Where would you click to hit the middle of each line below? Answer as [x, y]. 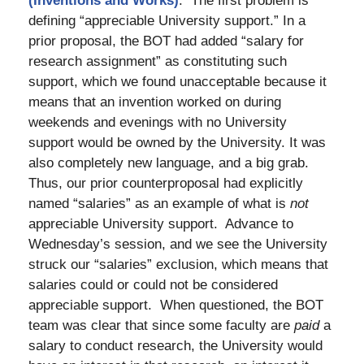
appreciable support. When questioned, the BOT [176, 305]
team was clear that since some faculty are [161, 326]
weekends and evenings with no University [158, 123]
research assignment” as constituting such [158, 62]
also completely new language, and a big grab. [171, 163]
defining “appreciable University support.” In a [167, 21]
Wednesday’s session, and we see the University [178, 245]
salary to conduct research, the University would [175, 346]
